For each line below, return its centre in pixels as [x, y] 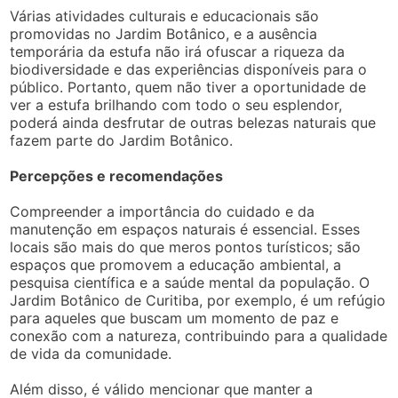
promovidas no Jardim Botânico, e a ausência [164, 34]
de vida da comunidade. [91, 354]
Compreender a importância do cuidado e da [163, 212]
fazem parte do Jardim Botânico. [122, 141]
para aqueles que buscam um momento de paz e [175, 318]
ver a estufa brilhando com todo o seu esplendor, [176, 105]
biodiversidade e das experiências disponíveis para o [189, 70]
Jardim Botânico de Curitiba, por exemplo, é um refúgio [198, 301]
